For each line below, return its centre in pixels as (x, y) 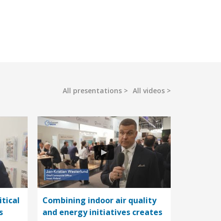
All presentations (92, 91)
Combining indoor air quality (99, 201)
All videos (149, 91)
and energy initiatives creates (102, 212)
